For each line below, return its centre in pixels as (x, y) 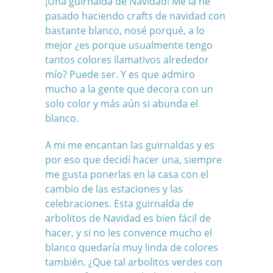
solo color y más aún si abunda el (122, 104)
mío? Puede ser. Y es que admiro (120, 75)
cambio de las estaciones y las (114, 189)
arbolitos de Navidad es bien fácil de (128, 218)
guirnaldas (170, 145)
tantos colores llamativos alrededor (127, 60)
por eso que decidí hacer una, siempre (133, 160)
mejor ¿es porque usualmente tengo (129, 45)
